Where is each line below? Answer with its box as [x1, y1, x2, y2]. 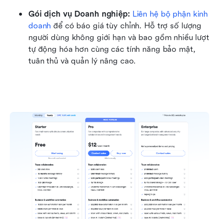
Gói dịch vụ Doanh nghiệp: [28, 9, 130, 19]
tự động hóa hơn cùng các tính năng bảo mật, [28, 44, 196, 54]
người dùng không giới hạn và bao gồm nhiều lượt [28, 33, 209, 43]
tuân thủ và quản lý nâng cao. [28, 56, 136, 66]
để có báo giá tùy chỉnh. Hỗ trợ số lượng [51, 21, 202, 31]
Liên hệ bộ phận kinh [132, 9, 208, 19]
